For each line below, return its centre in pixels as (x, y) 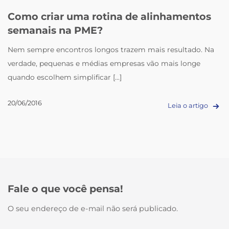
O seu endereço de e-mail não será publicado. (93, 208)
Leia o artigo (188, 106)
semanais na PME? (55, 30)
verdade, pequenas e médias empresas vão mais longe (104, 64)
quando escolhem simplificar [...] (65, 77)
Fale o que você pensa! (65, 188)
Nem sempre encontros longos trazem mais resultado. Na (111, 50)
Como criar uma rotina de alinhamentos (110, 16)
